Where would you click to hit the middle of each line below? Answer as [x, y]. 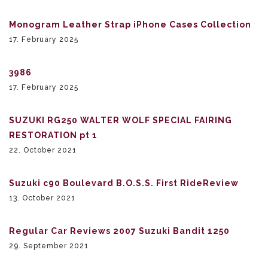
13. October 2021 [42, 198]
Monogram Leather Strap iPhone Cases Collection [130, 24]
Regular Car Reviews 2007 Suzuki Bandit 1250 [119, 231]
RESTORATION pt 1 [53, 135]
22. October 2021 [43, 150]
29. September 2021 [49, 246]
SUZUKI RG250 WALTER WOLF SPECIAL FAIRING [121, 120]
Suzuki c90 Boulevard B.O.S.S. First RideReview [124, 183]
